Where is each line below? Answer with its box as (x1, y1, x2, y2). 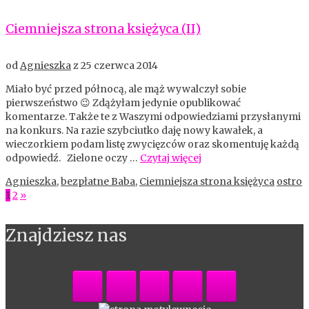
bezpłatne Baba (61, 175, 135, 188)
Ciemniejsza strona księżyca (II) (6, 20, 201, 37)
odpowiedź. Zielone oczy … (6, 151, 140, 164)
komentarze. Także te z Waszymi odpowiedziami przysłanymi (6, 110, 301, 123)
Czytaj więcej (140, 151, 201, 164)
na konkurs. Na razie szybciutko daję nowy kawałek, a (6, 123, 263, 137)
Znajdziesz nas (6, 224, 127, 246)
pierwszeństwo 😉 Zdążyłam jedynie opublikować (6, 96, 241, 109)
